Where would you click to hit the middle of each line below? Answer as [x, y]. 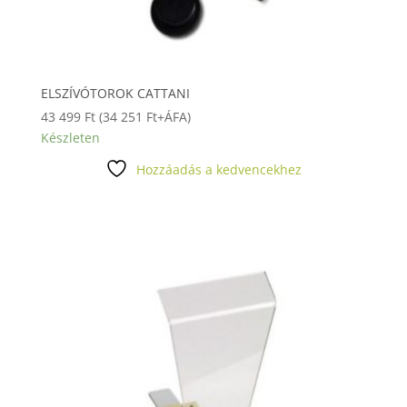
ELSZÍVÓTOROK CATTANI [115, 93]
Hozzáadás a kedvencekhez [218, 169]
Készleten [70, 137]
